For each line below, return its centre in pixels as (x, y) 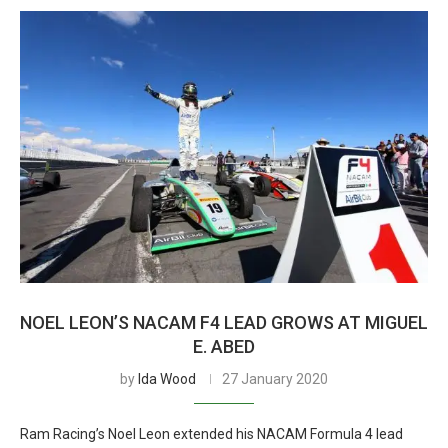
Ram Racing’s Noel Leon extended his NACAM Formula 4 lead (211, 434)
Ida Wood (167, 379)
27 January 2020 (275, 379)
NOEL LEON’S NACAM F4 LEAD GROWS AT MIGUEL (224, 322)
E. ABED (224, 346)
